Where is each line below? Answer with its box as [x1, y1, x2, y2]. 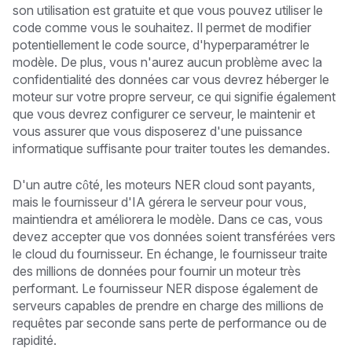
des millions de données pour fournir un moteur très [13, 262, 301, 279]
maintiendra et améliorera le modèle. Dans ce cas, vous [13, 211, 323, 227]
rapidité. [13, 332, 57, 348]
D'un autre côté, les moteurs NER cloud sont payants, [13, 176, 315, 192]
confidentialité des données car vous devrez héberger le [13, 71, 329, 87]
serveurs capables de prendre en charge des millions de [13, 297, 324, 313]
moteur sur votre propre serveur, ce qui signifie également [13, 88, 335, 104]
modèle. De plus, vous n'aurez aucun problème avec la [13, 53, 322, 70]
